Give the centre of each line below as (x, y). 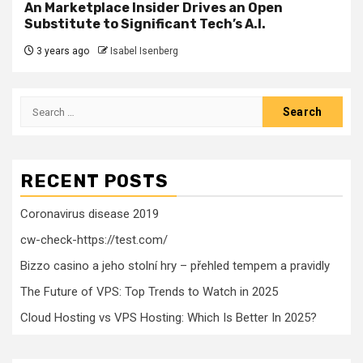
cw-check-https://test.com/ (94, 240)
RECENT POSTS (94, 181)
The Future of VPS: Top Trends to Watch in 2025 (149, 292)
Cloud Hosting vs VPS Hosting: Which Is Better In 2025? (169, 318)
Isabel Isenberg (144, 51)
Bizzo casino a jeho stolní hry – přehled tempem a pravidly (175, 266)
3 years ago (62, 51)
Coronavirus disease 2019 (90, 214)
